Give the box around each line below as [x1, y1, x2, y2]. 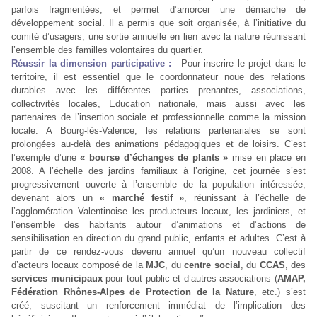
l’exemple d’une [11, 152, 81, 163]
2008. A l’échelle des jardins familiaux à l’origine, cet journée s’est [11, 166, 306, 177]
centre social [184, 260, 241, 271]
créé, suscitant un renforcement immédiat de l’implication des [11, 300, 306, 311]
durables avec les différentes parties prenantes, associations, [11, 85, 306, 96]
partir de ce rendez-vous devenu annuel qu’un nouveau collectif [11, 246, 306, 258]
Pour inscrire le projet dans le [175, 58, 306, 69]
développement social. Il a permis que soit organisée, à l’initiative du [11, 18, 306, 29]
